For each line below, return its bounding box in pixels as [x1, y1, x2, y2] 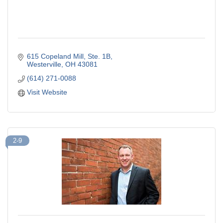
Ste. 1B [87, 52, 111, 61]
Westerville [26, 60, 61, 69]
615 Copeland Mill [26, 52, 84, 61]
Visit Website [26, 88, 67, 97]
